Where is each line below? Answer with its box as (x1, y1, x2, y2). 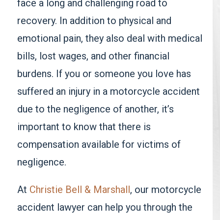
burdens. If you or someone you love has (17, 68, 191, 80)
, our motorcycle (130, 184, 201, 195)
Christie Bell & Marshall (29, 184, 130, 195)
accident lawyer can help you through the (17, 201, 192, 213)
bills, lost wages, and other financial (17, 50, 169, 62)
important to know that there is (17, 121, 151, 133)
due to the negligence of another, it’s (17, 103, 174, 115)
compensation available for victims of (17, 138, 181, 150)
